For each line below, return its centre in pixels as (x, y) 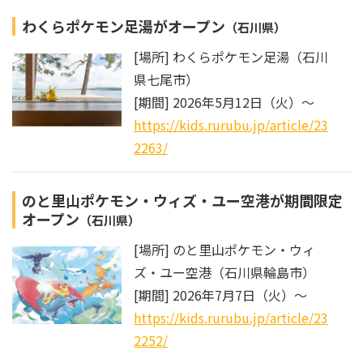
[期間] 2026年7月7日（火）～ (220, 295)
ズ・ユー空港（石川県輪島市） (224, 273)
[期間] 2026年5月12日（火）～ (224, 102)
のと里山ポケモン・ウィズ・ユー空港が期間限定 (182, 201)
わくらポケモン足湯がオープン (124, 26)
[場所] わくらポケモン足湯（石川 (231, 57)
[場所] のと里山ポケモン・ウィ (224, 250)
